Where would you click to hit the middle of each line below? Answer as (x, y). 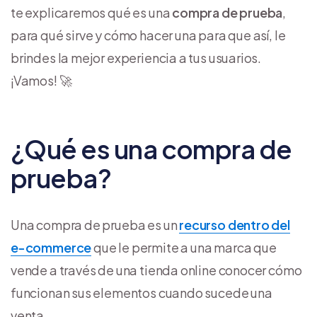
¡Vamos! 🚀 (41, 80)
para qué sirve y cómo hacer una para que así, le (148, 35)
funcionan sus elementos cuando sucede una (142, 292)
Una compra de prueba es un (95, 224)
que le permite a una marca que (184, 247)
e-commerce (51, 247)
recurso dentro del (235, 224)
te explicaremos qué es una (92, 12)
